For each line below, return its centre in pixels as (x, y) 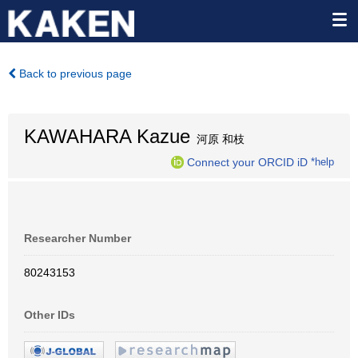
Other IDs (50, 315)
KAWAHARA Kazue (107, 136)
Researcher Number (78, 238)
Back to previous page (74, 74)
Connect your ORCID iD (247, 162)
